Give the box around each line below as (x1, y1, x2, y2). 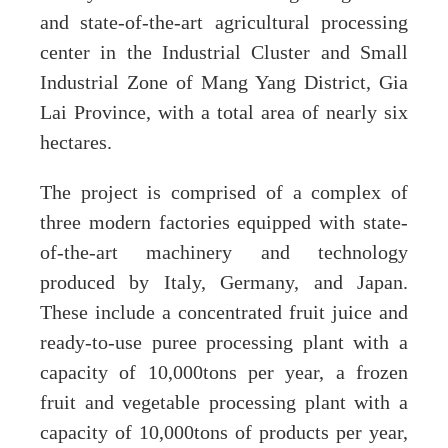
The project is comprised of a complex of (40, 181, 408, 204)
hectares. (40, 131, 112, 154)
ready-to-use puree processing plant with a (40, 331, 408, 354)
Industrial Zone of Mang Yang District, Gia (40, 71, 408, 94)
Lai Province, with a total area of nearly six (40, 101, 408, 124)
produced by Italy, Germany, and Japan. (40, 271, 408, 294)
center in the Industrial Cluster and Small (40, 41, 408, 64)
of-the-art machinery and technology (40, 241, 408, 264)
